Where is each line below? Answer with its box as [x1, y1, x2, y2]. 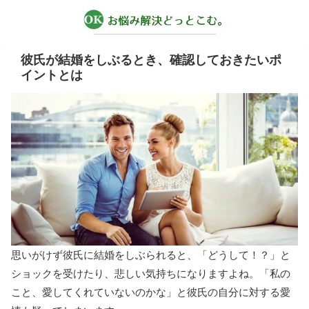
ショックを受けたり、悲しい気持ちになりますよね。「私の [11, 267, 290, 279]
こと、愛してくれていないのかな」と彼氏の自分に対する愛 [11, 286, 290, 298]
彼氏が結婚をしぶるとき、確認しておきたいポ [21, 52, 282, 67]
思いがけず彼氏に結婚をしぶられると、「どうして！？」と [11, 248, 290, 261]
